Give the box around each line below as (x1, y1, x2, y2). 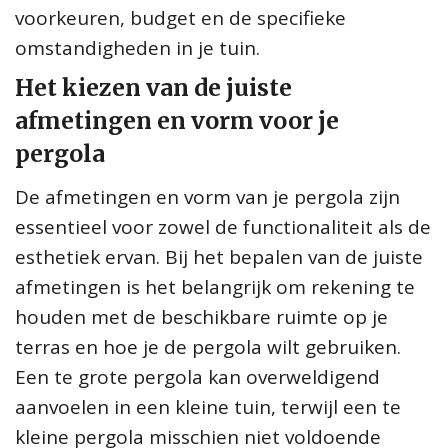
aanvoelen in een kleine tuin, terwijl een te (15, 393, 401, 420)
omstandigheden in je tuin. (15, 34, 260, 61)
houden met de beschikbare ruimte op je (15, 303, 388, 330)
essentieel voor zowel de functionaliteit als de (15, 213, 431, 240)
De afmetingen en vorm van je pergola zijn (15, 183, 400, 210)
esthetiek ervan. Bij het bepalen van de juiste (15, 243, 423, 270)
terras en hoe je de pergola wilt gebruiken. (15, 333, 401, 360)
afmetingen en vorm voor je (15, 105, 339, 135)
